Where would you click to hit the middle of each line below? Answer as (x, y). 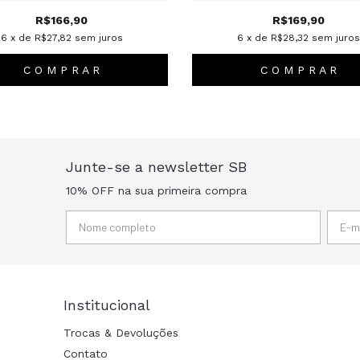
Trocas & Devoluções (121, 332)
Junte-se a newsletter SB (156, 166)
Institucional (106, 305)
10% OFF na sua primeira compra (156, 190)
